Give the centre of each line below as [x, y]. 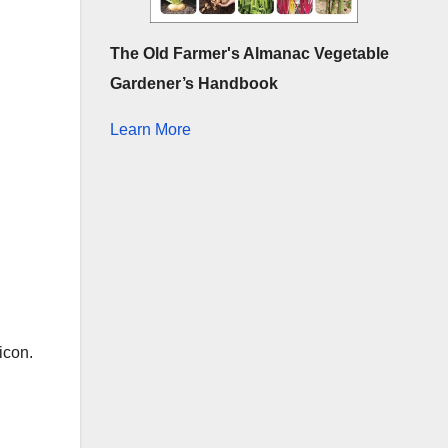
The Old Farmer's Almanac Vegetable [249, 53]
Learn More [150, 129]
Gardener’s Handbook [193, 83]
